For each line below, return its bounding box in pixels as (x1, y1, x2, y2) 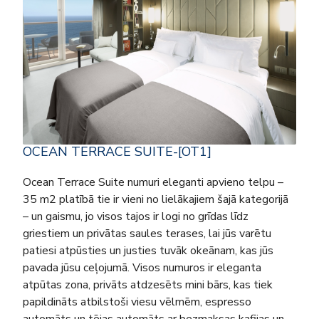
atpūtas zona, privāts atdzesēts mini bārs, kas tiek (23, 276, 273, 293)
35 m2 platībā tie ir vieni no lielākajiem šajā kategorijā (23, 191, 288, 207)
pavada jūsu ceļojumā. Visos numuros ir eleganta (23, 259, 261, 276)
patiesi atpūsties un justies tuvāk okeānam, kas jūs (23, 242, 273, 258)
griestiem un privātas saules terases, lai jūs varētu (23, 225, 271, 241)
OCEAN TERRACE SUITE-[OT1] (23, 142, 211, 160)
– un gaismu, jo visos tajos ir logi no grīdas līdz (23, 208, 249, 224)
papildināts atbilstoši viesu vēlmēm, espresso (23, 293, 251, 310)
